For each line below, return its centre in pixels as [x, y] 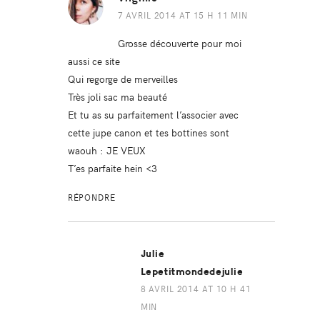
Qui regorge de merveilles [122, 79]
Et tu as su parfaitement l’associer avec [153, 115]
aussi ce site [94, 61]
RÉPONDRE [91, 197]
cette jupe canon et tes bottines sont [148, 132]
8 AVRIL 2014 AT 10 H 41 [196, 289]
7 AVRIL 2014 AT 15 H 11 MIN [183, 15]
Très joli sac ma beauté [117, 97]
